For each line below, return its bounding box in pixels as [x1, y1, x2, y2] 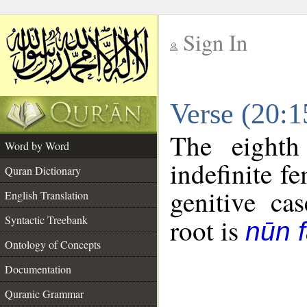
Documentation [5, 262, 71, 276]
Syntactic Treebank [5, 212, 88, 227]
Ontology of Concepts [5, 237, 101, 251]
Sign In [183, 27, 247, 57]
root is [170, 212, 245, 248]
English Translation [5, 188, 88, 202]
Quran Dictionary [5, 163, 81, 177]
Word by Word [5, 138, 69, 153]
